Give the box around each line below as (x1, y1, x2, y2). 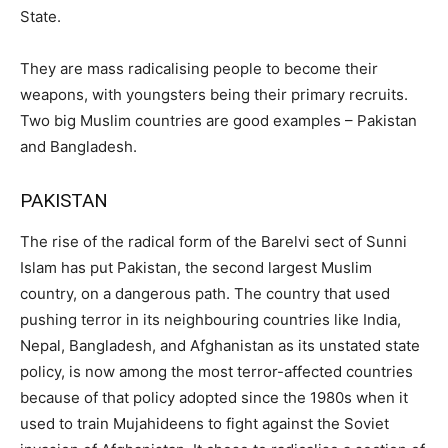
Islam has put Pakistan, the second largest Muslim (20, 257, 372, 277)
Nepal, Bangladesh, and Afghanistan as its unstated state (20, 335, 420, 355)
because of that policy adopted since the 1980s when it (20, 387, 408, 407)
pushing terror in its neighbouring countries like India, (20, 309, 401, 329)
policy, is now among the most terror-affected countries (20, 361, 413, 381)
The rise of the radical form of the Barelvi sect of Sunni (20, 231, 407, 251)
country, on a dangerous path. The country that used (20, 283, 390, 303)
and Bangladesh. (20, 136, 137, 156)
